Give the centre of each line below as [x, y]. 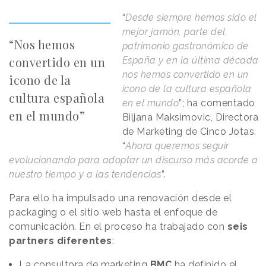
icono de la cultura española [187, 89]
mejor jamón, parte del [174, 32]
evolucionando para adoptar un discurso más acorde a [134, 160]
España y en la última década [190, 61]
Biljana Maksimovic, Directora [190, 118]
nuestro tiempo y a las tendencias [85, 175]
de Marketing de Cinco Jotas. [189, 132]
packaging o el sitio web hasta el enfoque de [113, 213]
